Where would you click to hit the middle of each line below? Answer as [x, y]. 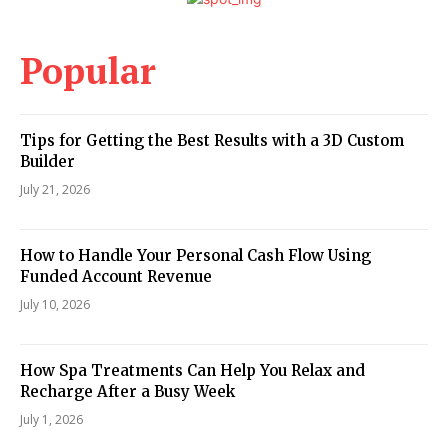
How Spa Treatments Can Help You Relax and [192, 370]
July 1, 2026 [51, 419]
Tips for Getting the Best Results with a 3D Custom [212, 140]
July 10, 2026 [55, 304]
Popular [88, 70]
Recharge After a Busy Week [127, 391]
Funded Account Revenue [116, 276]
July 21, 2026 [55, 189]
